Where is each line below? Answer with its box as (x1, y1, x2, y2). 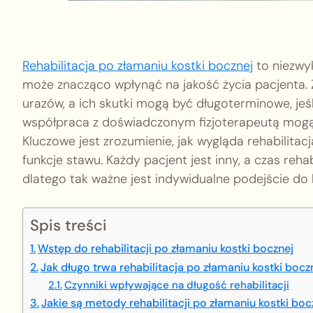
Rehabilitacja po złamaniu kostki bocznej (22, 57, 253, 74)
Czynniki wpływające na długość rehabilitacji (64, 278, 289, 292)
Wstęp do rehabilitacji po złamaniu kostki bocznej (38, 241, 294, 256)
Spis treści (30, 216, 107, 235)
